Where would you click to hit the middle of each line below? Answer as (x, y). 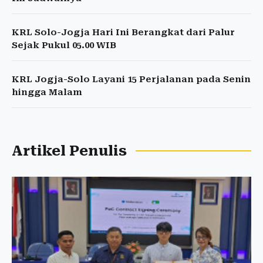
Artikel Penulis (69, 151)
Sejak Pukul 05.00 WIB (64, 45)
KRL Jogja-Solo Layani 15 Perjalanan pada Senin (131, 80)
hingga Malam (47, 92)
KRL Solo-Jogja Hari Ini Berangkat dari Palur (123, 33)
